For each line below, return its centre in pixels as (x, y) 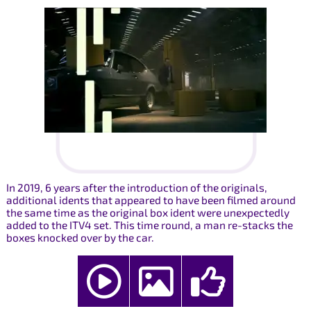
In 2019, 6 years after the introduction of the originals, (136, 188)
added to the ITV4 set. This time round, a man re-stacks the (149, 225)
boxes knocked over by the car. (80, 238)
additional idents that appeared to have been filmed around (151, 200)
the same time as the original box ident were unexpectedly (148, 213)
